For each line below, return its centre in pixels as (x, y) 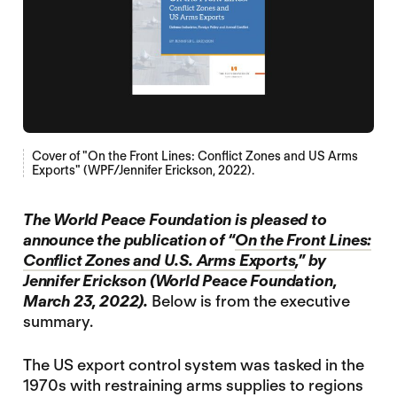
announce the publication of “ (128, 240)
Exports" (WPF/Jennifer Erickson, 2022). (143, 171)
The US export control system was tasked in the (193, 364)
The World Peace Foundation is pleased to (175, 220)
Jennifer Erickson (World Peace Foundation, (179, 281)
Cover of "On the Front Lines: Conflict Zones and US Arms (195, 156)
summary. (58, 322)
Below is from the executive (250, 301)
